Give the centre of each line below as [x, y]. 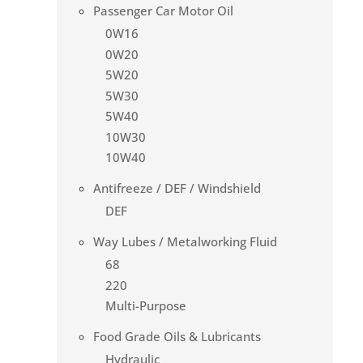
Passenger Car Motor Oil [163, 11]
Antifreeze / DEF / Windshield [177, 188]
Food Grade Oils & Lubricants [177, 337]
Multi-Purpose [146, 306]
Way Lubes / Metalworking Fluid [185, 242]
